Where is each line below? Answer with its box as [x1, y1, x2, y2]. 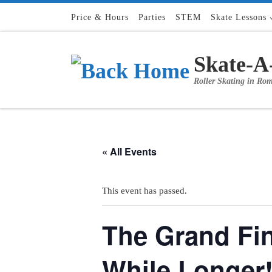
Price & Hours [71, 12, 129, 22]
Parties [138, 12, 166, 22]
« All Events [102, 144, 157, 158]
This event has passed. [102, 185, 187, 195]
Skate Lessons [211, 12, 267, 22]
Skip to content [16, 12, 75, 21]
